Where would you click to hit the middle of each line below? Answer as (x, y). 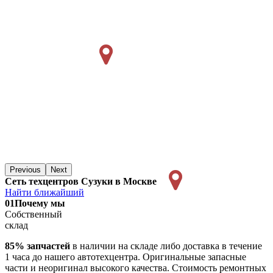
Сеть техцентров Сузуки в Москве (81, 182)
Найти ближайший (44, 193)
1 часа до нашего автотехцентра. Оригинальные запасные (126, 257)
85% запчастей (37, 246)
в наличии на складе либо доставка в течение (166, 246)
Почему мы (40, 204)
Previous (25, 170)
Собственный (34, 214)
